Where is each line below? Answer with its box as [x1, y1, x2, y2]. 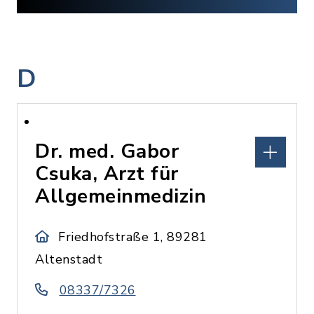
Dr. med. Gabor [35, 138, 179, 165]
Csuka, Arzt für [35, 161, 179, 187]
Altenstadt [35, 251, 102, 268]
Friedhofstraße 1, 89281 [58, 228, 207, 245]
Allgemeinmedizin [35, 183, 206, 210]
